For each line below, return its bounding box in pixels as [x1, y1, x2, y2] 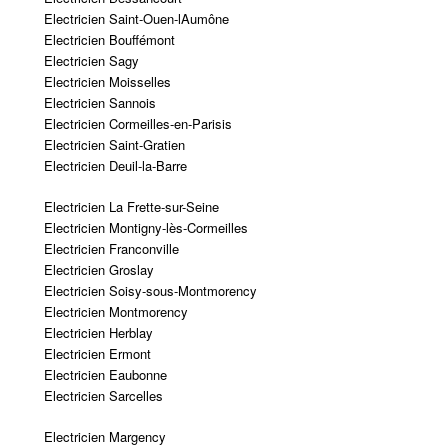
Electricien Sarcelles [43, 385, 163, 405]
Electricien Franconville [43, 238, 179, 258]
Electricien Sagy [43, 50, 139, 70]
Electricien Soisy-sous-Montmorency [43, 280, 257, 300]
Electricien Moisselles [43, 71, 171, 91]
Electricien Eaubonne [43, 364, 167, 384]
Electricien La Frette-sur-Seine [43, 196, 219, 216]
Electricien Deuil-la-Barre [43, 155, 187, 175]
